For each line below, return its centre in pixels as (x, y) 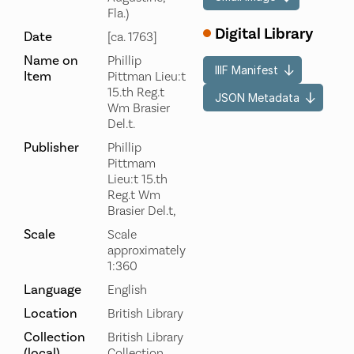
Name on (51, 60)
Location (50, 313)
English (127, 290)
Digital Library (264, 33)
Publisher (51, 147)
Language (52, 290)
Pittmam (131, 164)
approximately (146, 250)
